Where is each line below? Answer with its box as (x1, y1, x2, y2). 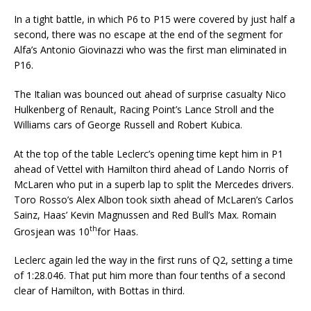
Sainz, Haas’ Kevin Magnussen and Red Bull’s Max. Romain (14, 208, 276, 221)
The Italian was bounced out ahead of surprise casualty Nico (14, 87, 286, 101)
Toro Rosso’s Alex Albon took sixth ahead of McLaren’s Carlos (14, 192, 294, 206)
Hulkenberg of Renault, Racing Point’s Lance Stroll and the (14, 102, 274, 116)
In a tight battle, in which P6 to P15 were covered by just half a (14, 12, 295, 26)
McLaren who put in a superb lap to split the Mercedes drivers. (14, 177, 294, 191)
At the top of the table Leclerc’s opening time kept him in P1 (14, 146, 283, 160)
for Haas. (97, 224, 138, 238)
